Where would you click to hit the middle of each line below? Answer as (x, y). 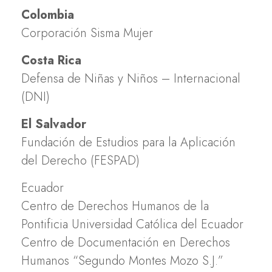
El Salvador (54, 124)
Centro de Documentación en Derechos (126, 242)
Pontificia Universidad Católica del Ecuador (132, 224)
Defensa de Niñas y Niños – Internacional (131, 78)
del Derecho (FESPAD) (80, 160)
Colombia (48, 15)
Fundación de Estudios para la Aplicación (128, 142)
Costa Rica (51, 60)
